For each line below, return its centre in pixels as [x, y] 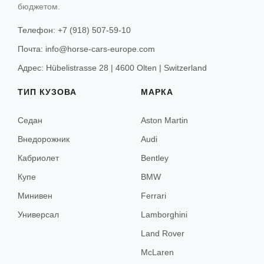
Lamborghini [164, 215]
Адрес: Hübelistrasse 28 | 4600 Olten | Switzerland [112, 68]
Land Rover [163, 234]
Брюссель [72, 225]
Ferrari [154, 196]
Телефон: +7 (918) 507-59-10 [74, 30]
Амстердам [75, 154]
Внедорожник [44, 139]
